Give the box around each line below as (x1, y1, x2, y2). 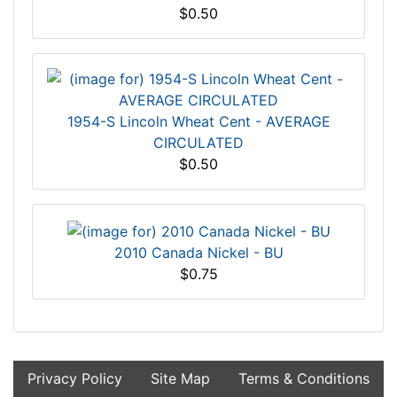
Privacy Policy (27, 369, 122, 387)
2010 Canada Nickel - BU (113, 243, 284, 261)
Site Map (151, 369, 210, 387)
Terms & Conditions (238, 369, 370, 387)
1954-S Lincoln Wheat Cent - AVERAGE (66, 113, 331, 131)
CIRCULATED (153, 134, 244, 152)
